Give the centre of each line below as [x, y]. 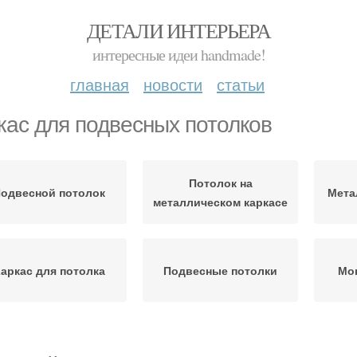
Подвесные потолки [220, 270]
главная [100, 84]
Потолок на [220, 182]
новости [173, 84]
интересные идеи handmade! [178, 55]
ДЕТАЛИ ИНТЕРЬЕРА [178, 30]
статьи [241, 84]
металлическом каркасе [220, 202]
